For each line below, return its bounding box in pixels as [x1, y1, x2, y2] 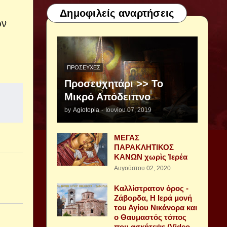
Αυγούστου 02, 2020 [114, 165, 171, 172]
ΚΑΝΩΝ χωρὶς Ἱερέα [114, 153, 187, 161]
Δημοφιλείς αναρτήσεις [60, 8, 174, 19]
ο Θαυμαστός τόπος [114, 213, 186, 221]
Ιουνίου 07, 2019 [105, 106, 152, 113]
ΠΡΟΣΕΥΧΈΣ [67, 64, 100, 70]
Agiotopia [73, 106, 99, 113]
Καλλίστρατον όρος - [114, 184, 188, 193]
